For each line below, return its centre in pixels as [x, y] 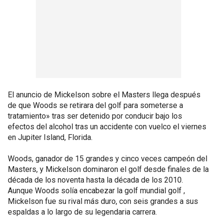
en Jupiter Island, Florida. [50, 137]
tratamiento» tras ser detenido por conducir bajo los [95, 116]
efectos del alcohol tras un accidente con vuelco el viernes [107, 126]
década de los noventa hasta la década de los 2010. [95, 180]
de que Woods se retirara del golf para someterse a [95, 105]
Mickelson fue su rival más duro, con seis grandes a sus [103, 201]
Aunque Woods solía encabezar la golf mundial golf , [96, 190]
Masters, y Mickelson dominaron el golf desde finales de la [108, 169]
